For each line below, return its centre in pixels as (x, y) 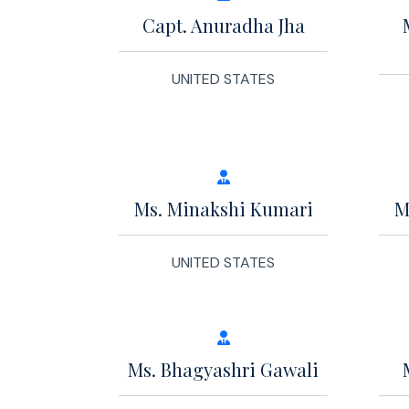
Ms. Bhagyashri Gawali (223, 369)
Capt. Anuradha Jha (223, 25)
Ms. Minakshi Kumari (223, 208)
